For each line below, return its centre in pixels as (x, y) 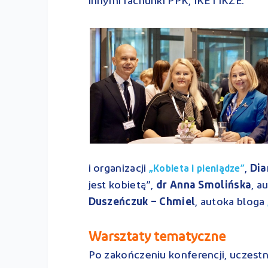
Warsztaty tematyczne (157, 237)
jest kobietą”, (122, 185)
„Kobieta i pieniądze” (197, 169)
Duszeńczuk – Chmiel (142, 202)
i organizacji (118, 169)
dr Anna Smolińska (204, 185)
